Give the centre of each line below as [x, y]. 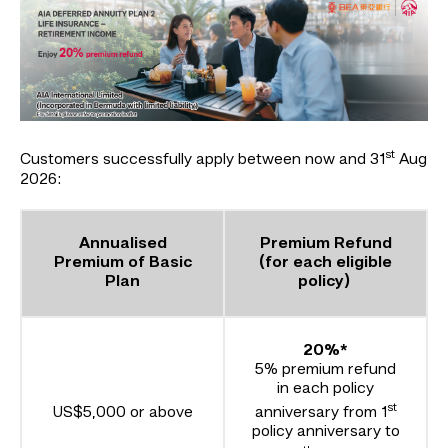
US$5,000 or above [122, 412]
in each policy [325, 388]
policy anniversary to [325, 431]
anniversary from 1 [320, 412]
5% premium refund [325, 369]
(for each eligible [325, 262]
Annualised [122, 243]
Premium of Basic [122, 262]
